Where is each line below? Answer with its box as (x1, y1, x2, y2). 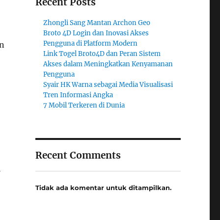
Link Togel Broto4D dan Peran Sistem (43, 50, 161, 58)
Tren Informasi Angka (43, 91, 113, 99)
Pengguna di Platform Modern (43, 39, 138, 48)
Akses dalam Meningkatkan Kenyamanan (43, 60, 173, 68)
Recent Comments (35, 149, 121, 161)
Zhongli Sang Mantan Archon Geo (43, 19, 151, 27)
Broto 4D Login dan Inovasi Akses (43, 29, 149, 37)
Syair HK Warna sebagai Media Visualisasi (43, 81, 173, 89)
